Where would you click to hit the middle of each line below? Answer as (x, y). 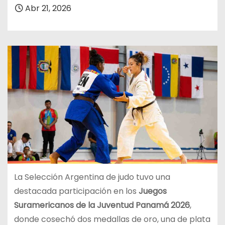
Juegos (152, 191)
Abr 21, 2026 (47, 8)
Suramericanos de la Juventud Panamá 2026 (102, 205)
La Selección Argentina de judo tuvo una (92, 177)
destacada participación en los (76, 191)
